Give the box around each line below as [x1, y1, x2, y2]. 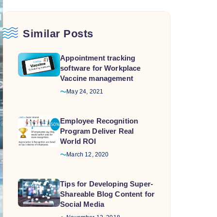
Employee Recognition [60, 117, 139, 125]
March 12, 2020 [66, 151, 109, 158]
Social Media [60, 200, 104, 208]
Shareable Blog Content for [60, 190, 155, 198]
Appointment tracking [60, 54, 136, 62]
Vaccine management [60, 74, 133, 82]
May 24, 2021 [66, 88, 104, 95]
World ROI [60, 137, 96, 145]
